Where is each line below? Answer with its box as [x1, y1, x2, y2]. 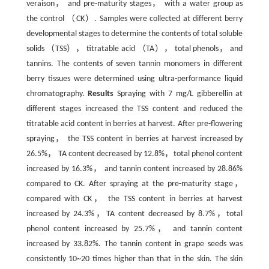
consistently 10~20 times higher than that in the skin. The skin [26, 255, 243, 264]
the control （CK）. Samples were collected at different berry [26, 14, 243, 24]
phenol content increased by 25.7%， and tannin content [26, 225, 243, 234]
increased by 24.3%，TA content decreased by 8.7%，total [26, 210, 243, 219]
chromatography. [26, 89, 88, 99]
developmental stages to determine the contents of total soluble [26, 29, 243, 39]
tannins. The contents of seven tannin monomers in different [26, 59, 243, 69]
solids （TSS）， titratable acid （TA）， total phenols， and [26, 44, 243, 54]
